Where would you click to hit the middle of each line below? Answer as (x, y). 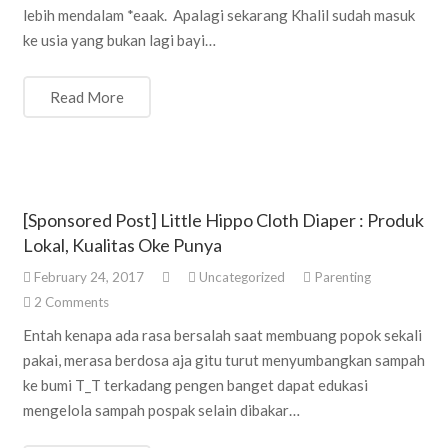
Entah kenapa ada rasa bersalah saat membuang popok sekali (222, 334)
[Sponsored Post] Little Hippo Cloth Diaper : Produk (223, 219)
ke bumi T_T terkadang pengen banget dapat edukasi (195, 384)
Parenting (342, 277)
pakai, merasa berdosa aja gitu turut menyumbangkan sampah (223, 359)
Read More (86, 96)
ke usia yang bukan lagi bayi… (119, 40)
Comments (76, 302)
